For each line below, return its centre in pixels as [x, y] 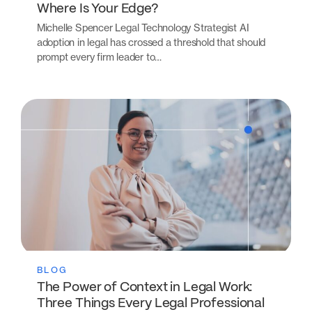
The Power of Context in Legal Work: [145, 288]
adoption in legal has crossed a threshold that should [151, 42]
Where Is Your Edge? [97, 9]
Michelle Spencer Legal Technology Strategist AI [143, 27]
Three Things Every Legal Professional [150, 304]
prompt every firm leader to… [99, 56]
